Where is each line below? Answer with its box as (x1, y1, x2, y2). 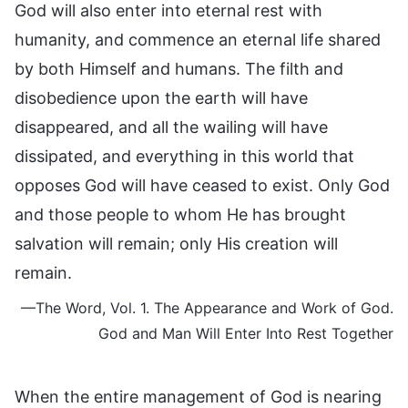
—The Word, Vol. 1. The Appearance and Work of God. (21, 298, 393, 317)
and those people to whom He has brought (15, 204, 346, 224)
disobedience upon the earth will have (15, 87, 308, 107)
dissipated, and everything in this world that (15, 146, 354, 166)
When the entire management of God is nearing (15, 386, 382, 406)
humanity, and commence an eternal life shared (15, 29, 381, 49)
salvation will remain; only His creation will (15, 233, 338, 253)
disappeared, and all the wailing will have (15, 117, 328, 137)
